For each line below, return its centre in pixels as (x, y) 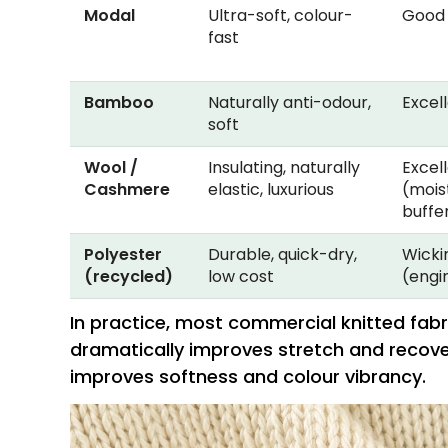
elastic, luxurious (270, 190)
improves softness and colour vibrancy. (247, 377)
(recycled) (128, 277)
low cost (240, 277)
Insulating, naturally (283, 168)
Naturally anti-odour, (289, 103)
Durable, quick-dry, (282, 255)
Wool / (110, 168)
